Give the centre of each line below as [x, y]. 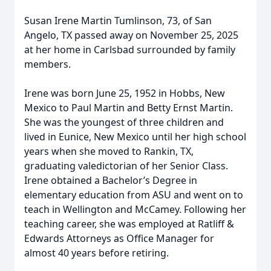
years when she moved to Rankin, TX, [109, 151]
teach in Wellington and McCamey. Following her [135, 209]
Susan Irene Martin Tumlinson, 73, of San [118, 21]
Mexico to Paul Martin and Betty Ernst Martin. [129, 108]
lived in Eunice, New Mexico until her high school [135, 137]
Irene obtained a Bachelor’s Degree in [111, 180]
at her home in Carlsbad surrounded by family [130, 50]
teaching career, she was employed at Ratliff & [129, 224]
